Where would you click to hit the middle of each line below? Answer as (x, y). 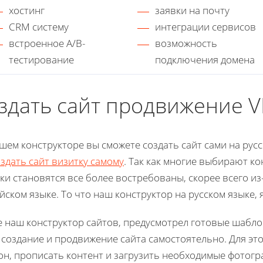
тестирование (41, 59)
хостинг (27, 10)
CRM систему (39, 26)
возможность (186, 43)
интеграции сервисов (206, 26)
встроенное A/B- (47, 43)
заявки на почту (193, 10)
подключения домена (205, 59)
